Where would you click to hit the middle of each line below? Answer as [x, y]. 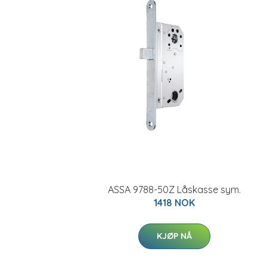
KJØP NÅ [174, 236]
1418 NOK [174, 203]
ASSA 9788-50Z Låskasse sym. [174, 190]
